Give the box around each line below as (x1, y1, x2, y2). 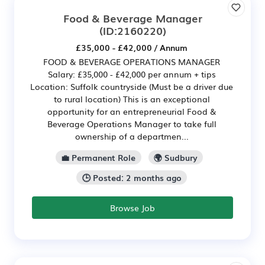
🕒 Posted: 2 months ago (82, 171, 182, 183)
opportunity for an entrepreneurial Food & (47, 105, 216, 117)
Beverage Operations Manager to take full (47, 118, 216, 130)
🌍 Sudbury (153, 151, 198, 163)
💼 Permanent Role (61, 151, 136, 163)
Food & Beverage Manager (63, 10, 202, 25)
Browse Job (110, 201, 155, 214)
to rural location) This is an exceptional (53, 93, 210, 105)
